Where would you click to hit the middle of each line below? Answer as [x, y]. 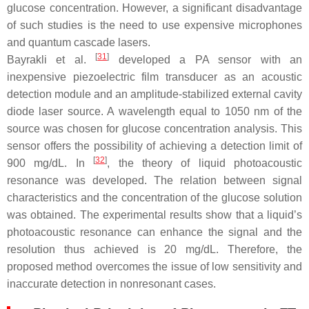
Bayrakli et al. [51, 60]
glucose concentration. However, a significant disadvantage [154, 8]
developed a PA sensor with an [206, 60]
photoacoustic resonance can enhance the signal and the [154, 232]
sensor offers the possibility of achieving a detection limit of [154, 146]
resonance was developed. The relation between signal [154, 181]
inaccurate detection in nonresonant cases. [111, 284]
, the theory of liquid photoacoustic [205, 163]
